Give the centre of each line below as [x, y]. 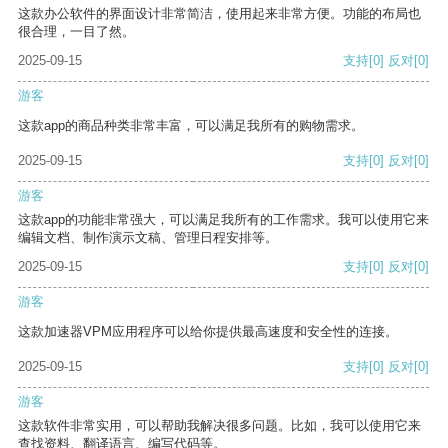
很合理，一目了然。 [76, 32]
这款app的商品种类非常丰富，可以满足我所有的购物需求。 [191, 126]
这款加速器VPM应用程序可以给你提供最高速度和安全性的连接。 [208, 332]
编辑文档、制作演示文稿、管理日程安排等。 [148, 238]
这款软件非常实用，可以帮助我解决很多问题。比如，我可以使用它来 [219, 426]
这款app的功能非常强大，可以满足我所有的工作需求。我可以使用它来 [223, 220]
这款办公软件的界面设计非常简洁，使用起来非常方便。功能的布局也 [219, 14]
